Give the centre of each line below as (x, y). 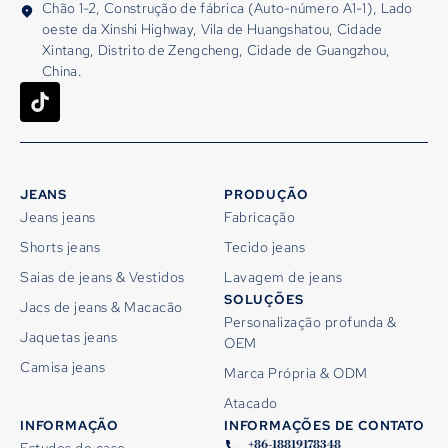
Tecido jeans (264, 246)
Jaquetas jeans (68, 336)
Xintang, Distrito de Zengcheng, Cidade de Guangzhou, (216, 49)
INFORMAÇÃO (69, 425)
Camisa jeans (62, 366)
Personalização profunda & (310, 321)
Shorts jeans (60, 246)
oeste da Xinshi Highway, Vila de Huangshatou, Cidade (212, 28)
